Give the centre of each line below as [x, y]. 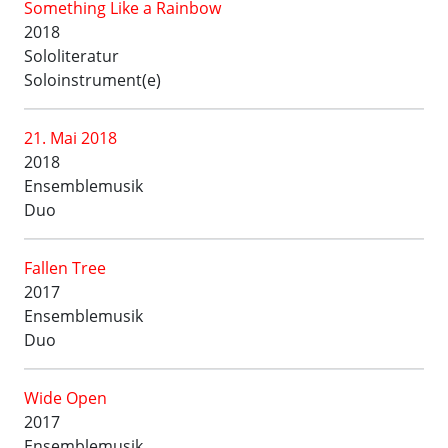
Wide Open [65, 398]
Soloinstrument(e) [92, 80]
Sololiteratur [71, 56]
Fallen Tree [65, 268]
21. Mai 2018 [70, 138]
